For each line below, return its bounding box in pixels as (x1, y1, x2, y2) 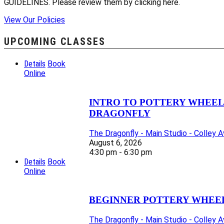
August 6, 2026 (89, 137, 142, 147)
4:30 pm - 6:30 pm (89, 147, 152, 157)
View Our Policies (4, 15, 65, 25)
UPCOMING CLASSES (4, 35, 105, 48)
